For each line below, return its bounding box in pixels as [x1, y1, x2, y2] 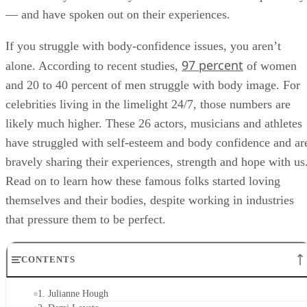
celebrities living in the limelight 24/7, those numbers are [5, 97, 291, 111]
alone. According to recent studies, [5, 58, 182, 73]
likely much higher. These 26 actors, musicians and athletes [5, 116, 302, 130]
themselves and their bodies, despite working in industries [5, 193, 294, 207]
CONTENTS [21, 254, 76, 265]
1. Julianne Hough [38, 288, 108, 299]
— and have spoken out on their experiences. [5, 7, 230, 21]
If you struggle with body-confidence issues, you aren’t [5, 38, 281, 53]
